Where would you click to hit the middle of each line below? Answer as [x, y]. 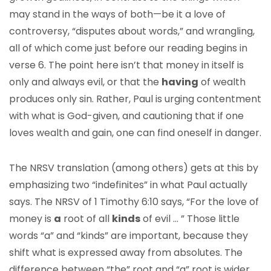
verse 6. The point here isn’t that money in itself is [126, 65]
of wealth [222, 82]
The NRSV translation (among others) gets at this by [134, 168]
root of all [87, 219]
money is [31, 219]
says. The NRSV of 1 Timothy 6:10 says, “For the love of [134, 202]
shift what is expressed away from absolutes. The [126, 253]
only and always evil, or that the [85, 82]
